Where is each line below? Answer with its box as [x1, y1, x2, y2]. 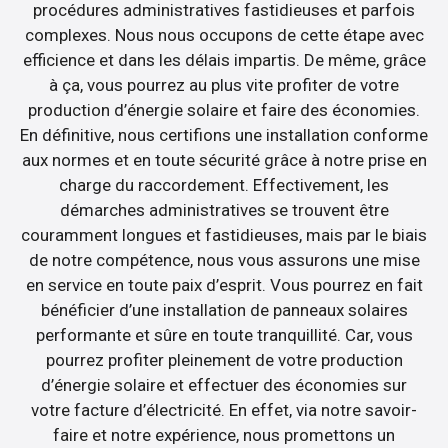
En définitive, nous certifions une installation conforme [20, 124, 428, 145]
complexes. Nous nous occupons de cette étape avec [24, 24, 424, 45]
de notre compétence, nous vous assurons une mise [28, 249, 420, 270]
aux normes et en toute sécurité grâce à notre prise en [21, 149, 427, 170]
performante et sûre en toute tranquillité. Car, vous [35, 324, 413, 345]
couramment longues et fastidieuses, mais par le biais [21, 224, 427, 245]
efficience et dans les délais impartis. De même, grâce [22, 49, 426, 70]
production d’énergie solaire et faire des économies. [28, 99, 420, 120]
